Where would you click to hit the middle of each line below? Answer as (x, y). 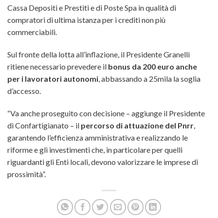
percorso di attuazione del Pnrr (137, 125)
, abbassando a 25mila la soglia (149, 78)
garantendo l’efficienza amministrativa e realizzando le (98, 137)
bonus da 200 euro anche (152, 66)
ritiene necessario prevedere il (57, 66)
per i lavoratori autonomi (53, 78)
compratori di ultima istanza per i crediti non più (86, 19)
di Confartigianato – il (44, 125)
